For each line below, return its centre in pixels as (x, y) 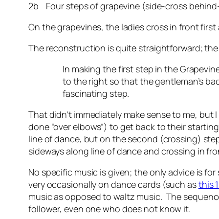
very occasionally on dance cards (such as (113, 185)
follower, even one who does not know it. (109, 209)
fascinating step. (96, 94)
